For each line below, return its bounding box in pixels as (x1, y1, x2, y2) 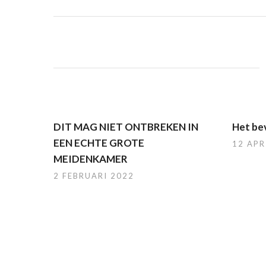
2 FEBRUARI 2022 (53, 171, 134, 180)
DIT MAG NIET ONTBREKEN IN (53, 121, 198, 133)
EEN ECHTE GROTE (53, 137, 144, 149)
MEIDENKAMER (53, 153, 128, 165)
